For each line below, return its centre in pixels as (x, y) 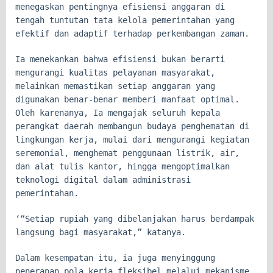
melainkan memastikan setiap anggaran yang (115, 86)
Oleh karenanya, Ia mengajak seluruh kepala (118, 112)
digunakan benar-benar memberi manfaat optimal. (127, 99)
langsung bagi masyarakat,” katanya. (101, 232)
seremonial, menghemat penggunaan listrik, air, (127, 153)
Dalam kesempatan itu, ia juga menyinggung (115, 257)
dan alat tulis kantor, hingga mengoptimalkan (122, 166)
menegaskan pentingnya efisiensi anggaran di (120, 6)
